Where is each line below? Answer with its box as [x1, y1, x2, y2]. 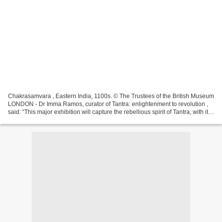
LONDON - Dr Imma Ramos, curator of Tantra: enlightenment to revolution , [8, 100, 208, 108]
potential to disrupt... [8, 116, 62, 123]
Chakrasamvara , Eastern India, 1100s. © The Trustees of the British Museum [8, 92, 214, 100]
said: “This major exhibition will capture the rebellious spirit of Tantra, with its [8, 108, 211, 115]
